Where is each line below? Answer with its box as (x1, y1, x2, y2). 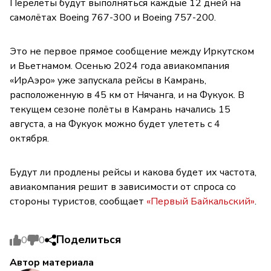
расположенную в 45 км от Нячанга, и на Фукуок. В (10, 88, 244, 102)
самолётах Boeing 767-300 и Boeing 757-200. (10, 11, 216, 25)
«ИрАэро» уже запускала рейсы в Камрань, (10, 74, 206, 88)
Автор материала (10, 256, 94, 270)
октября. (10, 132, 49, 146)
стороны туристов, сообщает (10, 195, 146, 209)
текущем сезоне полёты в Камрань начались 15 (10, 103, 230, 117)
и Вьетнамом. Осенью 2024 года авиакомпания (10, 59, 229, 73)
